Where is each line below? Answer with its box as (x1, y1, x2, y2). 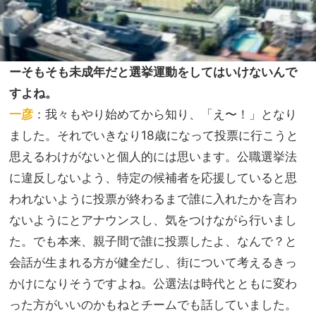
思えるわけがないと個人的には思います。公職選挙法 (9, 149, 297, 164)
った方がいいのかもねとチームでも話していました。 (9, 297, 297, 312)
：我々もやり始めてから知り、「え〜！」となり (33, 107, 297, 122)
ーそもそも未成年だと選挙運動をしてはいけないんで (9, 64, 297, 80)
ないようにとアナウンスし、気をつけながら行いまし (9, 212, 297, 228)
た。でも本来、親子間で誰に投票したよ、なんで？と (9, 233, 297, 249)
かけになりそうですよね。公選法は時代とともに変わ (9, 276, 297, 291)
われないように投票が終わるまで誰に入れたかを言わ (9, 191, 297, 207)
